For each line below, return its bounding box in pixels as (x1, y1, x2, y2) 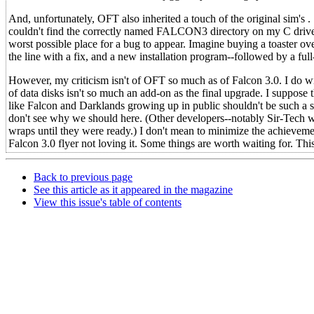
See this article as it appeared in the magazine (34, 184, 233, 196)
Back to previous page (34, 171, 132, 183)
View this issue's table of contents (34, 196, 182, 208)
